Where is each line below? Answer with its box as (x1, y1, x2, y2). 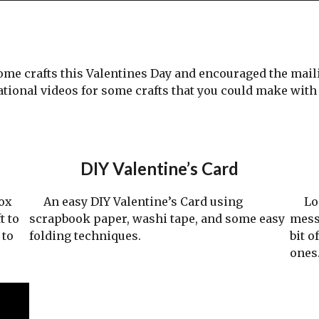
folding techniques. (28, 229, 141, 244)
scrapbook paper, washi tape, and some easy (28, 211, 285, 226)
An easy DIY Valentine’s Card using (28, 194, 243, 209)
